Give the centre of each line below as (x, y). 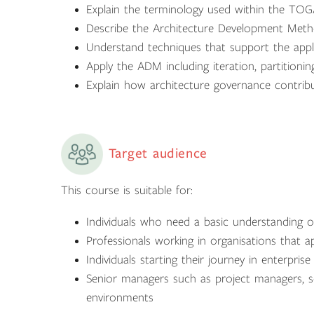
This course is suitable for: (127, 190)
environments (120, 298)
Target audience (155, 153)
